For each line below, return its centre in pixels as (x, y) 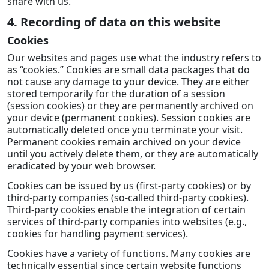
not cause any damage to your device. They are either (128, 81)
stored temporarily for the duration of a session (116, 93)
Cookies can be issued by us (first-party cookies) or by (129, 185)
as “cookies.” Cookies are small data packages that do (128, 69)
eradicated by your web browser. (81, 165)
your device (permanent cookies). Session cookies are (129, 117)
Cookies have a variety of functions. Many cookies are (129, 253)
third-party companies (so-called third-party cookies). (128, 197)
